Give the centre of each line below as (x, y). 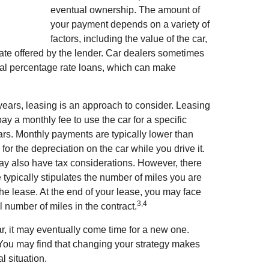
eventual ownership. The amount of (125, 10)
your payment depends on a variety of (130, 24)
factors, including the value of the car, (129, 39)
